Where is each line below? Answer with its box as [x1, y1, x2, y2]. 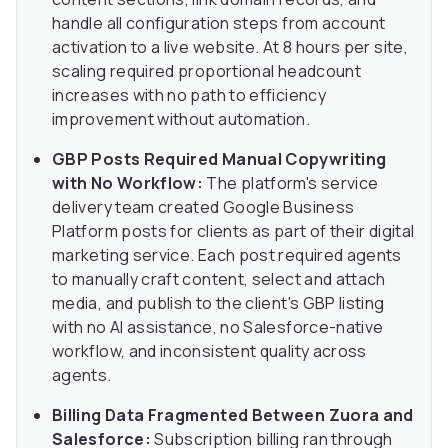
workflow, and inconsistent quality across [52, 340, 367, 363]
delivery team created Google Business [52, 196, 355, 219]
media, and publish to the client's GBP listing [52, 292, 385, 315]
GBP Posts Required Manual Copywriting [52, 148, 387, 171]
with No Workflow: [52, 172, 204, 195]
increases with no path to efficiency [52, 84, 326, 107]
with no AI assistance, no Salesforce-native [52, 316, 384, 339]
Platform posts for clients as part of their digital [52, 220, 415, 243]
